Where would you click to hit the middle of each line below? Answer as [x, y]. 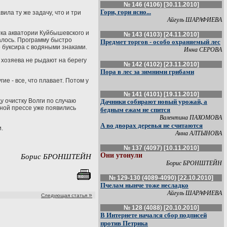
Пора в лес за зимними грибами [147, 72]
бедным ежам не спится [135, 110]
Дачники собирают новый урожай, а [154, 102]
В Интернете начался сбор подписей [154, 215]
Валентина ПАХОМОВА [191, 118]
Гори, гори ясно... [126, 12]
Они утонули [121, 155]
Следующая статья [64, 195]
